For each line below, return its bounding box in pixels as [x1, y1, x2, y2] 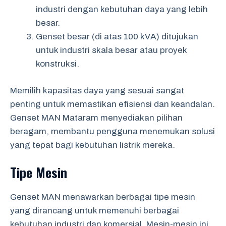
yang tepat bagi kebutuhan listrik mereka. [10, 140, 175, 150]
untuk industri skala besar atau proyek [36, 45, 187, 55]
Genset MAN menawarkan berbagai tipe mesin [10, 192, 195, 202]
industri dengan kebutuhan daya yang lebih [36, 5, 208, 14]
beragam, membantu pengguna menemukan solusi [10, 126, 215, 136]
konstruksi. [36, 59, 79, 69]
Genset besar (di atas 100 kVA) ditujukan [36, 32, 198, 41]
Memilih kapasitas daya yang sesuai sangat [10, 85, 184, 95]
